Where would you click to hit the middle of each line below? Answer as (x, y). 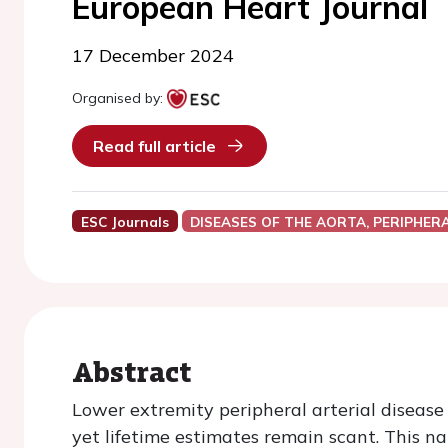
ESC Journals (124, 221)
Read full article (154, 146)
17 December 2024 (153, 55)
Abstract (131, 371)
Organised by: (117, 98)
